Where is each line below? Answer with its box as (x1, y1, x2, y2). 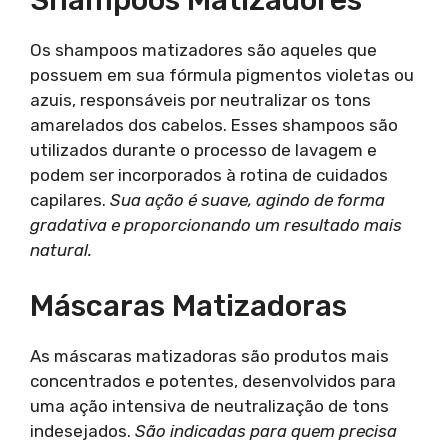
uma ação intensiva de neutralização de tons (30, 396, 389, 416)
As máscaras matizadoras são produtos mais (30, 346, 389, 366)
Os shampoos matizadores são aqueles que (30, 39, 377, 60)
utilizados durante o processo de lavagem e (30, 139, 377, 160)
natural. (30, 239, 92, 260)
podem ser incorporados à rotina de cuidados (30, 164, 388, 185)
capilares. (30, 189, 110, 210)
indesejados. (30, 421, 135, 441)
